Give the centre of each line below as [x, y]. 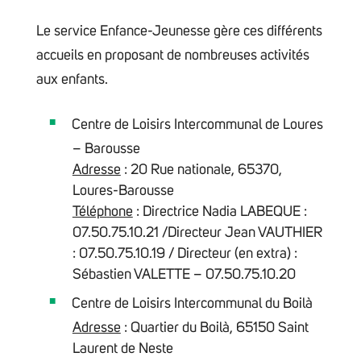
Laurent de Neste [122, 349]
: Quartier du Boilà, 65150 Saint [214, 328]
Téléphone [102, 212]
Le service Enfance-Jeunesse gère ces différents [179, 32]
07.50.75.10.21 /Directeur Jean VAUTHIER [197, 233]
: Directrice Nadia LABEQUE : [220, 212]
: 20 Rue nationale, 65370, [201, 170]
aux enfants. [72, 80]
